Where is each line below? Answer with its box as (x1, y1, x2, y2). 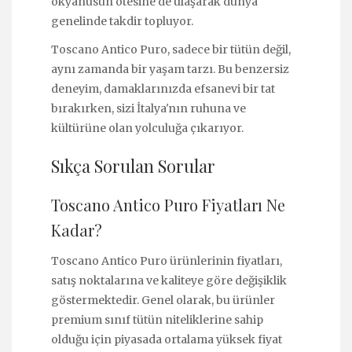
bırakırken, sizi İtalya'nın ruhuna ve (51, 101, 246, 116)
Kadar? (51, 218, 102, 240)
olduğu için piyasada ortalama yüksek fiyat (51, 332, 282, 346)
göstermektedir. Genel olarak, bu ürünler (51, 292, 275, 307)
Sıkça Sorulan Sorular (51, 153, 215, 178)
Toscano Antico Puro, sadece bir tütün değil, (51, 42, 291, 57)
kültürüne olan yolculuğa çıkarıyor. (51, 121, 244, 136)
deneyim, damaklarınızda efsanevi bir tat (51, 82, 275, 97)
